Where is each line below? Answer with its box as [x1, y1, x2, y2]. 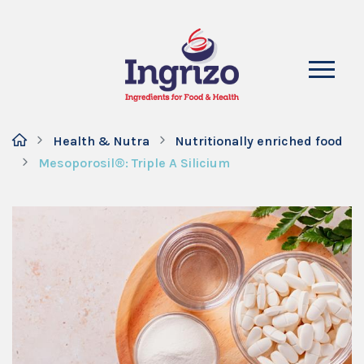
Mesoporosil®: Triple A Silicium [38, 155, 230, 171]
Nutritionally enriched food [175, 133, 343, 149]
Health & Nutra [53, 133, 149, 149]
